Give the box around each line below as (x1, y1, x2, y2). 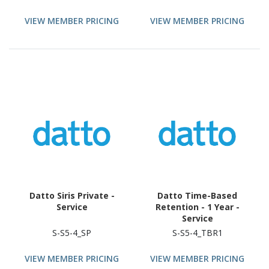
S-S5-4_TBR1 (172, 227, 223, 239)
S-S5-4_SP (52, 227, 91, 239)
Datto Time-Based (157, 190, 237, 202)
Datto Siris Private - (29, 190, 115, 202)
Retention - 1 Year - (155, 201, 240, 213)
